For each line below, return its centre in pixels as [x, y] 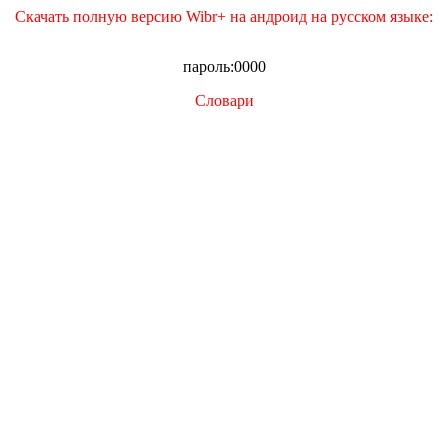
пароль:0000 [224, 66]
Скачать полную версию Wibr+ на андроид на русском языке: [224, 16]
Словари [224, 100]
